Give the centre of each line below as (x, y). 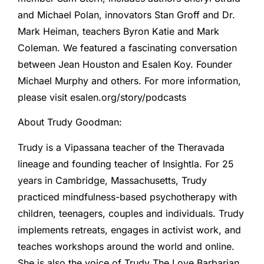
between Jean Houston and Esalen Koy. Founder (125, 64)
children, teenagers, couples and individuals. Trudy (131, 213)
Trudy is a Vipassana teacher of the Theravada (121, 147)
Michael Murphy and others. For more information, (129, 80)
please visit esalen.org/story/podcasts (102, 97)
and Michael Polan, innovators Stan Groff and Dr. (126, 14)
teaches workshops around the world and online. (126, 246)
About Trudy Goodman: (70, 122)
